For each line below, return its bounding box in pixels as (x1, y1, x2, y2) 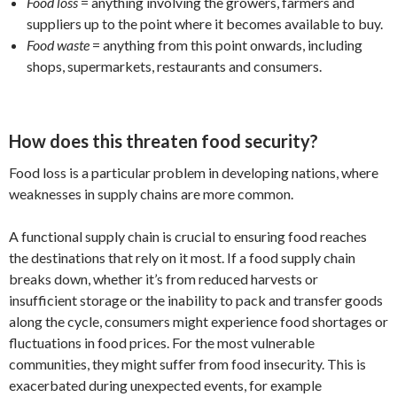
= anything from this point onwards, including (90, 35, 362, 53)
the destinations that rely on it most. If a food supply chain (9, 248, 355, 266)
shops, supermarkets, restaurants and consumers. (27, 57, 322, 74)
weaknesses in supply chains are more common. (9, 184, 293, 202)
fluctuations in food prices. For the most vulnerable (9, 333, 315, 351)
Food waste (27, 35, 90, 53)
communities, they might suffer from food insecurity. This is (9, 354, 366, 372)
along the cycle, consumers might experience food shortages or (9, 312, 388, 330)
